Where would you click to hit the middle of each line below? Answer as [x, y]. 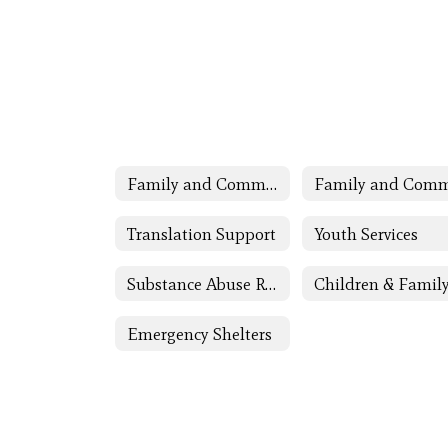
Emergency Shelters [199, 333]
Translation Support [201, 233]
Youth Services [366, 233]
